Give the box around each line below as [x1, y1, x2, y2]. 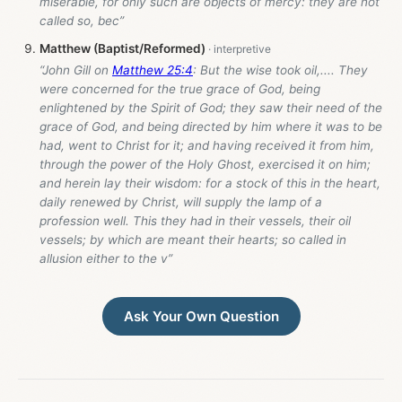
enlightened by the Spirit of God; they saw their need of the [39, 100, 382, 115]
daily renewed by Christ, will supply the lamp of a [39, 194, 322, 209]
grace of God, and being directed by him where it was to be [39, 118, 382, 134]
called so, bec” [39, 13, 124, 28]
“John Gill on [39, 62, 112, 77]
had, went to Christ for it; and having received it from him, [39, 137, 374, 153]
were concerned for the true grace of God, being [39, 81, 320, 96]
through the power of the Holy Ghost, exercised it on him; [39, 156, 371, 171]
